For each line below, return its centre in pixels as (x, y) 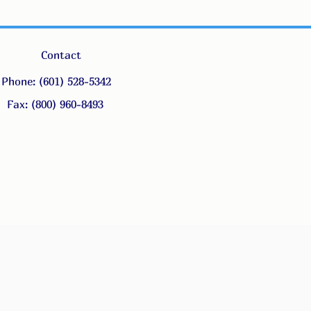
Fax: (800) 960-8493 (57, 104)
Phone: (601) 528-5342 (56, 81)
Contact (61, 55)
